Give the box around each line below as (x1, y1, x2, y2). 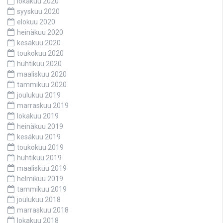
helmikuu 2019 (17, 175, 63, 183)
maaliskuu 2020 (17, 70, 67, 79)
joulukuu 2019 (17, 91, 61, 100)
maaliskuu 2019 (17, 164, 67, 173)
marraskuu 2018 (17, 206, 69, 215)
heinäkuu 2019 (17, 122, 63, 131)
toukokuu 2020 (17, 49, 64, 58)
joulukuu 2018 (17, 196, 61, 204)
